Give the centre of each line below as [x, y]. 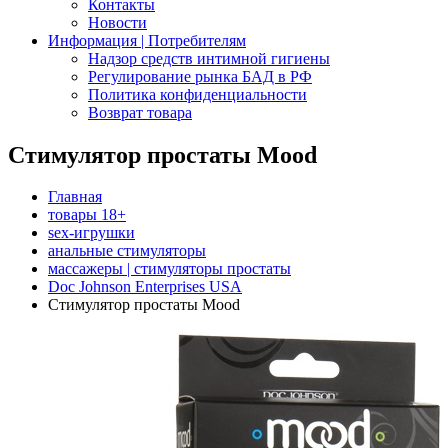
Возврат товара [140, 112]
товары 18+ [87, 215]
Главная [75, 197]
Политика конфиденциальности [197, 94]
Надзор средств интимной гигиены [209, 58]
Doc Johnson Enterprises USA [145, 287]
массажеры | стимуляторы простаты [169, 269]
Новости [117, 22]
